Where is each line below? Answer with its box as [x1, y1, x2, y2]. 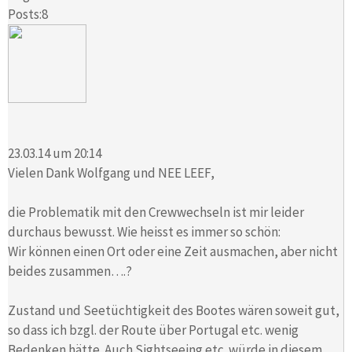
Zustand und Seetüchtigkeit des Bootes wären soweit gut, [8, 301, 339, 319]
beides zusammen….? [8, 262, 132, 280]
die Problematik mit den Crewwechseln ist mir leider [8, 203, 304, 221]
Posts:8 [8, 5, 48, 24]
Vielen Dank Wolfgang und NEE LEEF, [8, 163, 214, 181]
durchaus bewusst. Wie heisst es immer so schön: [8, 222, 280, 240]
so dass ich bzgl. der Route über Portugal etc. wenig [8, 321, 299, 339]
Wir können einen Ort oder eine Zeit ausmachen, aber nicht [8, 242, 338, 260]
